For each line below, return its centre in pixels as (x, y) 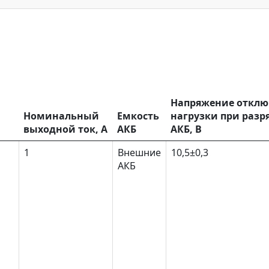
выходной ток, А (65, 129)
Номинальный (61, 116)
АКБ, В (186, 129)
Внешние (139, 153)
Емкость (138, 116)
